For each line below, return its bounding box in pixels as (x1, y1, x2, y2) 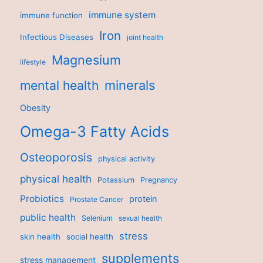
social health (66, 231, 113, 241)
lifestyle (20, 57, 46, 66)
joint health (127, 32, 163, 42)
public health (20, 211, 76, 223)
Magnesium (52, 52, 121, 68)
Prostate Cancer (70, 194, 123, 204)
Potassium (97, 175, 134, 184)
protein (129, 193, 157, 204)
